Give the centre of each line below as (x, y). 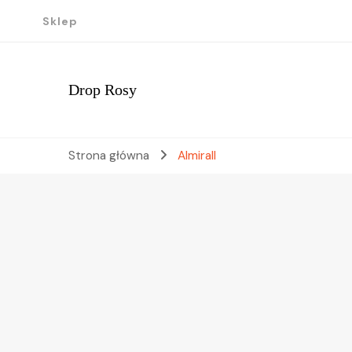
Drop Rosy (103, 90)
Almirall (196, 156)
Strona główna (109, 156)
